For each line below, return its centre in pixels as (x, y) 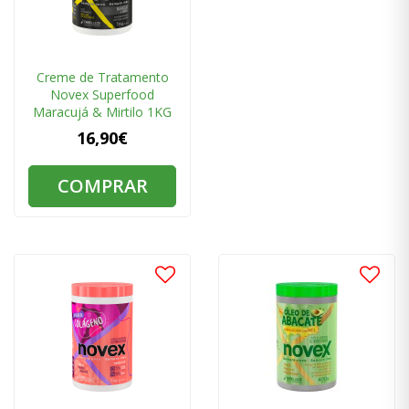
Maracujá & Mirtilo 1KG (102, 112)
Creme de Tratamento (102, 78)
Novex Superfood (102, 95)
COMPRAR (102, 186)
